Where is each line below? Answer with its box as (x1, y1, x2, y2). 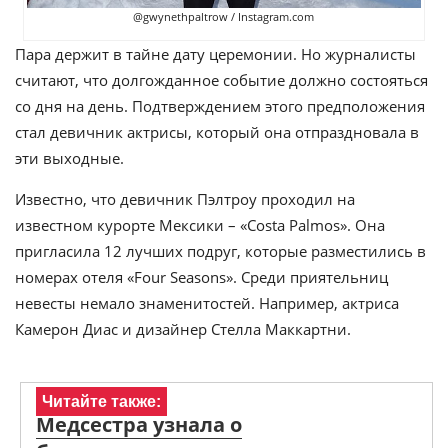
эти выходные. (15, 147, 124, 168)
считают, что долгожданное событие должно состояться (15, 69, 428, 90)
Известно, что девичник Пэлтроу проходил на (15, 188, 355, 209)
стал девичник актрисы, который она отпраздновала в (15, 121, 419, 142)
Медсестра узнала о (36, 410, 242, 438)
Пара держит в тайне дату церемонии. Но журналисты (15, 43, 416, 64)
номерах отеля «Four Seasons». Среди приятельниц (15, 266, 388, 287)
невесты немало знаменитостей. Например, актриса (15, 292, 399, 313)
